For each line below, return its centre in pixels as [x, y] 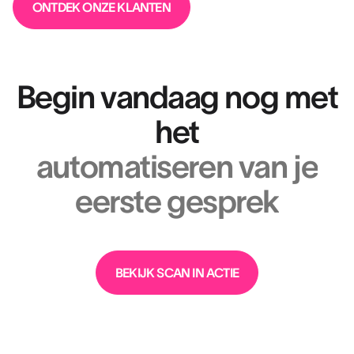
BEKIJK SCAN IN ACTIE [177, 272]
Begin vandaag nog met [177, 97]
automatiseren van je [177, 167]
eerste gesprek [177, 201]
